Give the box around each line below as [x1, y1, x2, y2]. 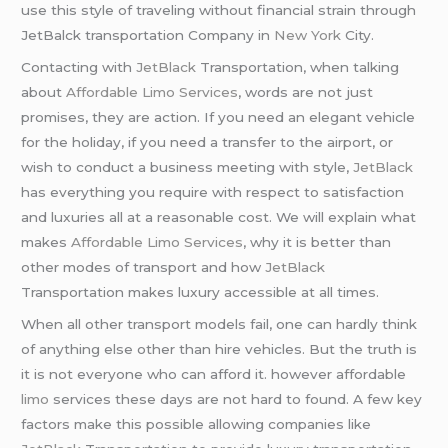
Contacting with [21, 58, 137, 75]
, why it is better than [243, 233, 392, 250]
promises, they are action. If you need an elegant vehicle [21, 108, 416, 125]
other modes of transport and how [21, 258, 266, 275]
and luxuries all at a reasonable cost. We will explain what [21, 208, 417, 225]
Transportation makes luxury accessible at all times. [21, 283, 380, 300]
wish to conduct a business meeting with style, [21, 158, 354, 175]
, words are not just [238, 83, 374, 100]
